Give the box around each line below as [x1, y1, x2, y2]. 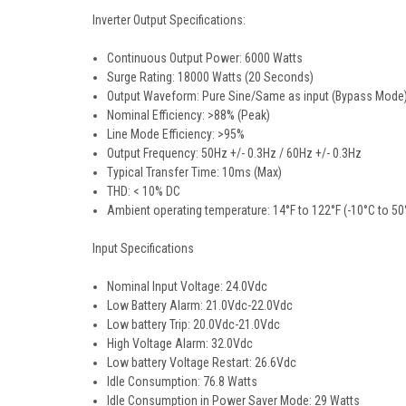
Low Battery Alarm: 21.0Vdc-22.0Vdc [107, 297, 294, 313]
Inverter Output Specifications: [92, 12, 246, 27]
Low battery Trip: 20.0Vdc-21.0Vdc [107, 316, 281, 332]
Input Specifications [92, 240, 194, 256]
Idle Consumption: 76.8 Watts [107, 373, 258, 389]
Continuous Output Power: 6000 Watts [107, 50, 304, 65]
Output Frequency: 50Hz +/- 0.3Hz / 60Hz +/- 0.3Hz [107, 145, 362, 160]
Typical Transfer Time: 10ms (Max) [107, 164, 283, 179]
